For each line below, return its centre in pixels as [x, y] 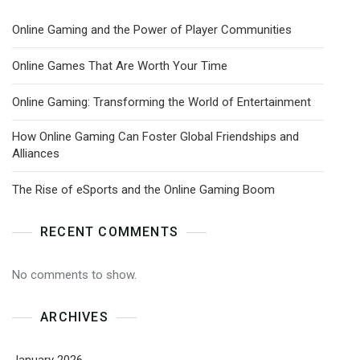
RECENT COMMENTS [109, 232]
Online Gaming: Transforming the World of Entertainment [162, 102]
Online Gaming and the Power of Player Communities [152, 30]
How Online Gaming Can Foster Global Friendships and [155, 137]
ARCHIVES [74, 317]
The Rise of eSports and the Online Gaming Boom [143, 190]
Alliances [36, 153]
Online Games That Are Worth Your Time [120, 66]
